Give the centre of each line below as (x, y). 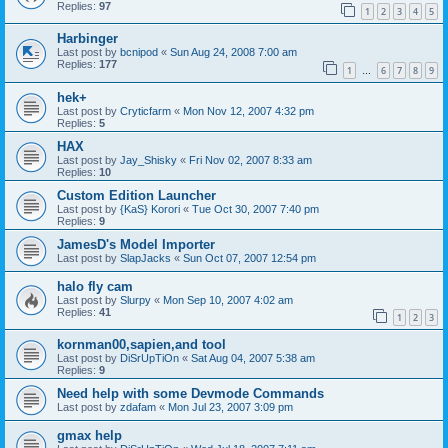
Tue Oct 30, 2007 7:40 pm (255, 208)
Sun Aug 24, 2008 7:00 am (233, 52)
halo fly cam (95, 286)
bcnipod (139, 52)
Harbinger (87, 39)
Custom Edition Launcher (136, 195)
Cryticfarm (145, 110)
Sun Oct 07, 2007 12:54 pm (249, 257)
